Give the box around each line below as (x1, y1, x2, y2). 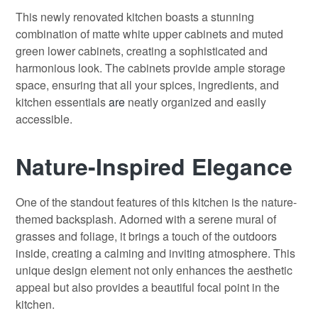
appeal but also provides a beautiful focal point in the (16, 278, 280, 295)
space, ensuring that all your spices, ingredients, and (16, 76, 279, 93)
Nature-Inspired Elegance (16, 149, 292, 182)
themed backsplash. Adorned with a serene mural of (16, 210, 276, 227)
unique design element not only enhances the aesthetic (16, 261, 292, 278)
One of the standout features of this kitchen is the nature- (16, 193, 297, 210)
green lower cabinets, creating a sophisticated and (16, 42, 268, 59)
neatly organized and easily (125, 93, 266, 110)
